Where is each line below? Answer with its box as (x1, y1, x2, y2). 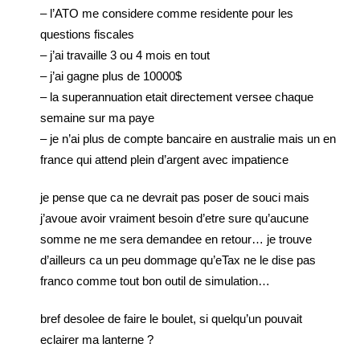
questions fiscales (40, 27, 134, 41)
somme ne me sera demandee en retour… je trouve (40, 232, 312, 246)
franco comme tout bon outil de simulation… (40, 274, 270, 288)
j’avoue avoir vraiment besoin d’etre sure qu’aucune (40, 211, 309, 225)
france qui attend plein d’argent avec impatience (40, 153, 288, 166)
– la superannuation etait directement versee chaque (40, 90, 313, 104)
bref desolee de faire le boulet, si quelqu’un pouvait (40, 312, 302, 325)
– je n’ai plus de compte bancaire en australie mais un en (40, 132, 336, 145)
